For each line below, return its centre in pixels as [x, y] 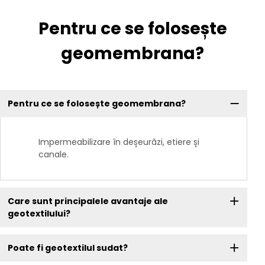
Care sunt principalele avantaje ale [88, 201]
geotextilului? [39, 213]
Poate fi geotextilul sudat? [67, 248]
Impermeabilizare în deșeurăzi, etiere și [119, 142]
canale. [54, 155]
